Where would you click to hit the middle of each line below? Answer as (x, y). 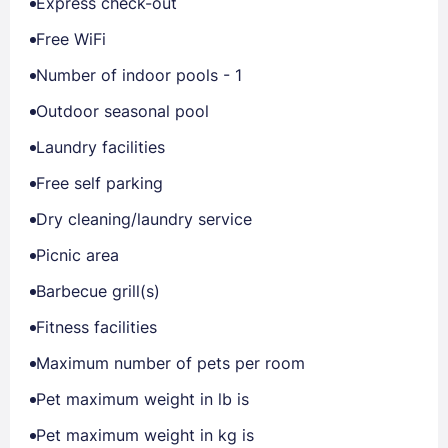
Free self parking (99, 183)
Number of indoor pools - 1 (139, 75)
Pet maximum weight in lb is (142, 399)
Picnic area (77, 255)
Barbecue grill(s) (98, 291)
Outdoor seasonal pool (122, 111)
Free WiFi (71, 39)
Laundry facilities (100, 147)
